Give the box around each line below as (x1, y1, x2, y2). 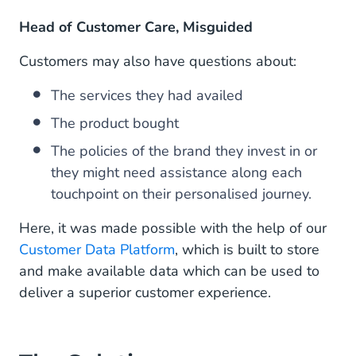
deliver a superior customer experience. (19, 283, 275, 303)
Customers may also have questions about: (19, 52, 296, 72)
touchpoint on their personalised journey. (51, 184, 311, 204)
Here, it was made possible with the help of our (19, 219, 327, 238)
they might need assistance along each (51, 163, 302, 183)
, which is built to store (175, 240, 319, 260)
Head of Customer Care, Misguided (19, 17, 253, 37)
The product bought (51, 114, 183, 133)
